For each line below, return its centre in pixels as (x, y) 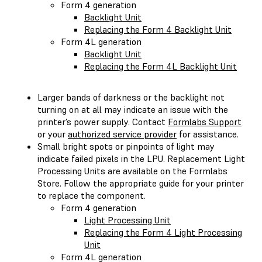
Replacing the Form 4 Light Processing (163, 232)
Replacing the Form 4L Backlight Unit (161, 66)
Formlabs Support (205, 121)
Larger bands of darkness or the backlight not (131, 97)
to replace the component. (92, 195)
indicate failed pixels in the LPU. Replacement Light (141, 158)
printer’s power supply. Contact (103, 121)
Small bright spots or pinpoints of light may (126, 146)
